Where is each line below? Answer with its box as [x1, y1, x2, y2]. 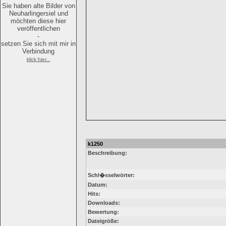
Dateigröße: [88, 218, 119, 224]
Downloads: [88, 200, 120, 206]
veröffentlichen [17, 25, 60, 32]
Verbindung [22, 47, 54, 55]
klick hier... [26, 56, 50, 62]
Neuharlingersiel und [9, 10, 68, 17]
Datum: [88, 182, 107, 188]
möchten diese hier [11, 17, 66, 25]
